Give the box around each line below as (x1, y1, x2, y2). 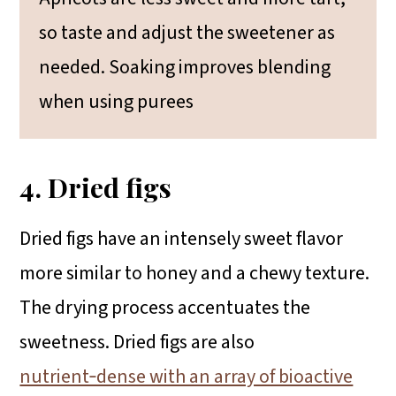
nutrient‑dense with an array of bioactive (19, 362, 354, 391)
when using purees (39, 87, 194, 116)
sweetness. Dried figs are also (19, 327, 255, 356)
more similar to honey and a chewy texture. (19, 258, 370, 287)
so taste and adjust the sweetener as (39, 18, 336, 47)
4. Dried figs (19, 168, 172, 205)
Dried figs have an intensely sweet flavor (19, 224, 344, 253)
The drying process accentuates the (19, 293, 311, 322)
